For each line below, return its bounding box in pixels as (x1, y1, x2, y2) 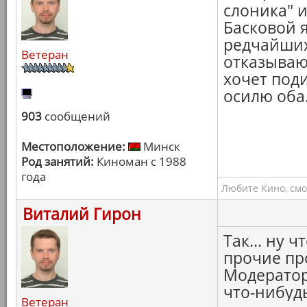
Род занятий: (21, 153, 94, 169)
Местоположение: (21, 138, 125, 154)
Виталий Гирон (23, 203, 141, 225)
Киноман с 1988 (94, 153, 186, 169)
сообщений (42, 108, 110, 124)
